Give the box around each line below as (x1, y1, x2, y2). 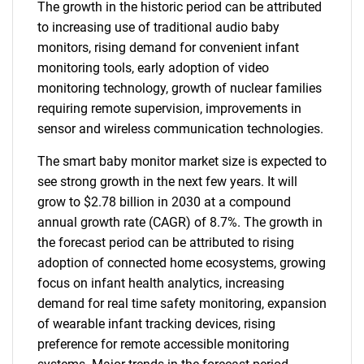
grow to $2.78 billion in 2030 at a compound (37, 194, 291, 210)
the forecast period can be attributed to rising (37, 235, 294, 250)
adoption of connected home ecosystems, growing (37, 255, 326, 271)
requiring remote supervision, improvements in (37, 101, 301, 116)
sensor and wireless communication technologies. (37, 121, 323, 136)
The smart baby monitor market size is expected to (37, 154, 327, 169)
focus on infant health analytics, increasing (37, 275, 284, 291)
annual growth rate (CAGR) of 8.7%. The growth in (37, 214, 323, 230)
